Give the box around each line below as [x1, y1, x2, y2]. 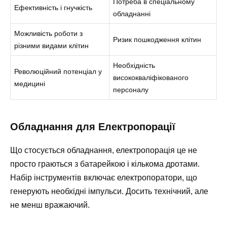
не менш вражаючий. [10, 200, 90, 209]
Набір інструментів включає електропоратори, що [10, 173, 197, 182]
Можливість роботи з [14, 29, 83, 37]
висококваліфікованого [113, 73, 189, 82]
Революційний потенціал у [14, 67, 102, 75]
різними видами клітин [14, 41, 89, 50]
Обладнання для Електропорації [10, 121, 175, 132]
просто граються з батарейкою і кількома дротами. [10, 159, 200, 168]
